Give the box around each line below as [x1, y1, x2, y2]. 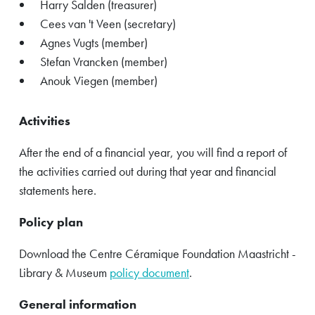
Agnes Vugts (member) [40, 34, 148, 51]
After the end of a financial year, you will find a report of [19, 143, 287, 160]
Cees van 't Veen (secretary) [40, 15, 176, 32]
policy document [110, 264, 189, 281]
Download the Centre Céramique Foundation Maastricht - [19, 245, 296, 262]
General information [19, 295, 136, 312]
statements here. [19, 181, 96, 198]
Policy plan [19, 213, 83, 230]
